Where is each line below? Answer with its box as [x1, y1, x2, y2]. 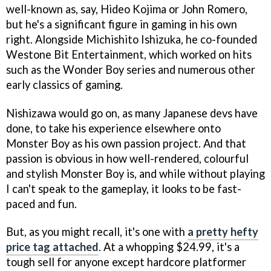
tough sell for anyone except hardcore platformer [6, 255, 246, 269]
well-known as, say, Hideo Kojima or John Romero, [6, 2, 247, 16]
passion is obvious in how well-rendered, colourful [6, 151, 249, 165]
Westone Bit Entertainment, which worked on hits [6, 47, 252, 61]
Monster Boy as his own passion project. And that [6, 136, 246, 150]
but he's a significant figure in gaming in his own [6, 17, 237, 31]
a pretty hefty [188, 225, 258, 239]
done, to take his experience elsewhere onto [6, 121, 221, 135]
